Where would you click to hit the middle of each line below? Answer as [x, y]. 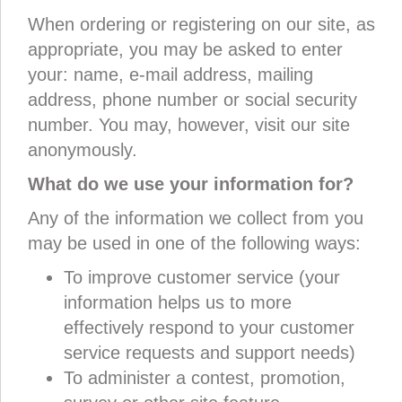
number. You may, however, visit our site [189, 125]
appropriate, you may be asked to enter [185, 49]
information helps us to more [178, 302]
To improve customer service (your [202, 277]
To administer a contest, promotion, [205, 378]
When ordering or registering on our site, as [201, 24]
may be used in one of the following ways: [194, 243]
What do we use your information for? [191, 184]
